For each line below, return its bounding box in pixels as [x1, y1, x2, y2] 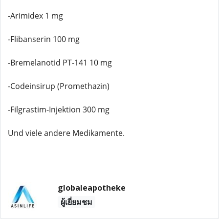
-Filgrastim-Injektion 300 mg [8, 104, 109, 115]
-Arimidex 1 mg [8, 10, 63, 21]
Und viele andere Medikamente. [8, 128, 125, 138]
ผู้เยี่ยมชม [60, 197, 92, 207]
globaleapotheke [57, 182, 126, 193]
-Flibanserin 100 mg [8, 34, 80, 44]
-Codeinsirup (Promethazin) [8, 81, 109, 91]
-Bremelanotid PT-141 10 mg [8, 57, 112, 68]
